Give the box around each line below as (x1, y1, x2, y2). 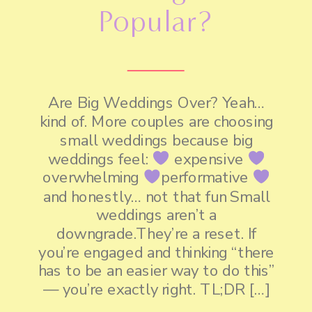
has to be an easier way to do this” (38, 260, 275, 282)
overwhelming (42, 167, 143, 189)
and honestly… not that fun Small (42, 186, 270, 208)
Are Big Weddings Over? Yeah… (47, 92, 265, 114)
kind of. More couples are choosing (39, 111, 274, 133)
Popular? (99, 3, 213, 39)
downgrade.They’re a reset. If (56, 223, 257, 245)
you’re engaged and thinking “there (38, 241, 275, 263)
